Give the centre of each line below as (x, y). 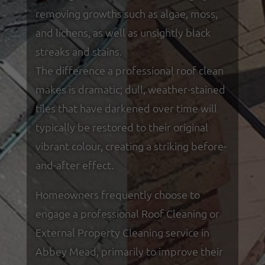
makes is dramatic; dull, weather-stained (130, 89)
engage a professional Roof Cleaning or (127, 213)
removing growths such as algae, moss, (126, 13)
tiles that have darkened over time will (126, 108)
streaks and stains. (78, 51)
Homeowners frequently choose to (117, 194)
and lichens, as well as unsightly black (123, 32)
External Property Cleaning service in (122, 232)
